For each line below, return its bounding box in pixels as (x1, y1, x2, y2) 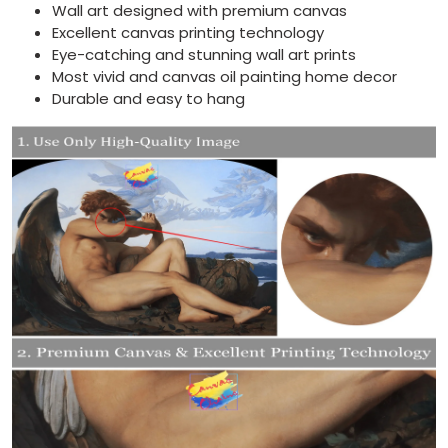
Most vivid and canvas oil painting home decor (52, 65, 397, 87)
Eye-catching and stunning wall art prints (52, 43, 356, 65)
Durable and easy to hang (52, 87, 245, 109)
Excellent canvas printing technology (52, 21, 324, 43)
